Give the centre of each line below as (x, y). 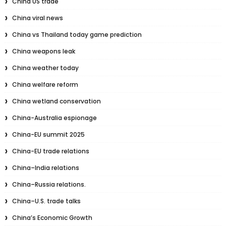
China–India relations (45, 168)
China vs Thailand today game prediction (77, 35)
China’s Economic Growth (52, 218)
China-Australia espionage (54, 118)
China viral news (37, 18)
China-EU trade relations (50, 151)
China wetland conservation (56, 101)
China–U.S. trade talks (46, 201)
